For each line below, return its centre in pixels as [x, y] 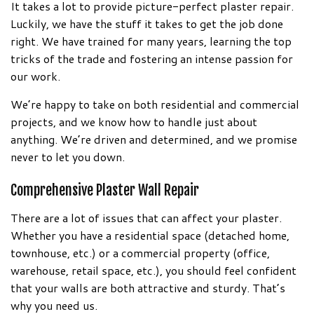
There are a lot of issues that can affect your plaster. [146, 217]
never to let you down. [68, 156]
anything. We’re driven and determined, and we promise [154, 139]
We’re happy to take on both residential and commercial [155, 104]
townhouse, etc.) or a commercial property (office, [140, 252]
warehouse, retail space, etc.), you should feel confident [153, 270]
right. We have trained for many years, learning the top [151, 41]
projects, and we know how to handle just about [134, 121]
